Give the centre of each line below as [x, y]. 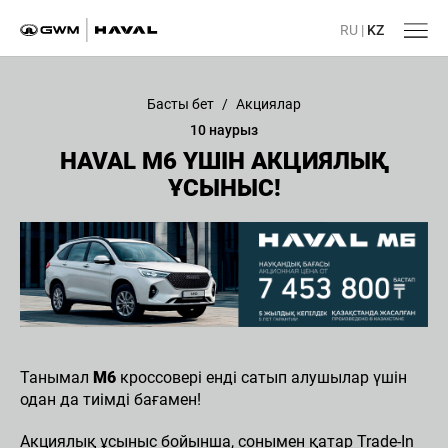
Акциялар [269, 104]
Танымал [56, 378]
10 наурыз [224, 130]
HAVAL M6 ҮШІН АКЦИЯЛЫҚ [224, 161]
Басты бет [180, 104]
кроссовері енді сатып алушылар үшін [261, 378]
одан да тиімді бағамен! [110, 400]
